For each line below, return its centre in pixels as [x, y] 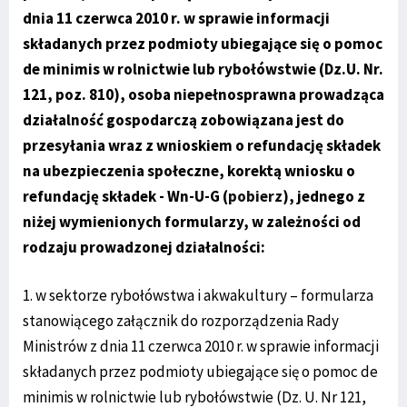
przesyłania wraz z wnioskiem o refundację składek [202, 146]
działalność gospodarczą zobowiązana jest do [184, 120]
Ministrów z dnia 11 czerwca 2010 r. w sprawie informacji [201, 347]
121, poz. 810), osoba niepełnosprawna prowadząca [203, 95]
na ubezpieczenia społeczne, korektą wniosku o [189, 171]
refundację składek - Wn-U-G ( [125, 197]
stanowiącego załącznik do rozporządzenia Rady [181, 321]
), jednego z [324, 197]
